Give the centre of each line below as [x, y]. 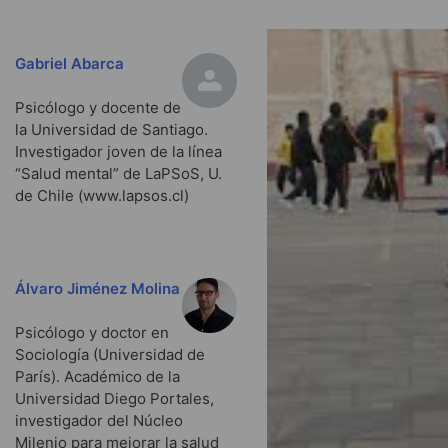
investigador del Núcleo [99, 421]
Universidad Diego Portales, [114, 399]
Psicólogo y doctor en [92, 333]
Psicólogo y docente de [98, 108]
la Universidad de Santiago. [111, 130]
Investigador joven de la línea [118, 152]
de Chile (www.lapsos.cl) [102, 196]
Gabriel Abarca [69, 63]
